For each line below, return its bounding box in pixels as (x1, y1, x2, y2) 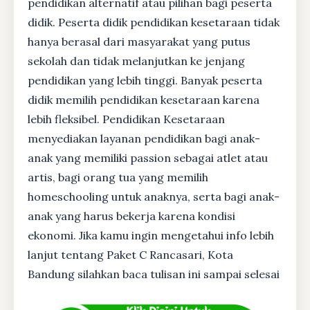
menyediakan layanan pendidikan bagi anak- (28, 131, 260, 145)
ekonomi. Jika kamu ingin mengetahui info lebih (28, 228, 274, 242)
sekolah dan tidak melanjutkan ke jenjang (28, 53, 245, 68)
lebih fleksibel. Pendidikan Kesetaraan (28, 111, 225, 126)
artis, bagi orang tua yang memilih (28, 170, 208, 184)
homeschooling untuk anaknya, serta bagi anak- (28, 189, 280, 203)
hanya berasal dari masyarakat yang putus (28, 34, 250, 48)
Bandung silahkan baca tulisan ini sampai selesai (28, 266, 280, 281)
